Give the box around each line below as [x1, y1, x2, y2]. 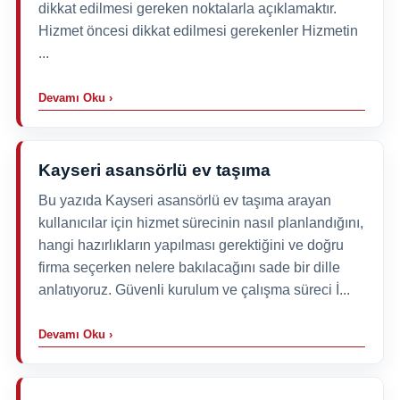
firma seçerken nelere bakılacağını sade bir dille [37, 259, 340, 275]
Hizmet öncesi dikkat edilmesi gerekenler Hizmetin [37, 22, 358, 38]
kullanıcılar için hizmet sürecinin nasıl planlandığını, [37, 214, 363, 230]
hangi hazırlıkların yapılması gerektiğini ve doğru [37, 237, 344, 253]
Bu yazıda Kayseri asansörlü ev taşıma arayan [37, 192, 331, 208]
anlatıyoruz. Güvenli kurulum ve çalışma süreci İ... [37, 281, 350, 297]
